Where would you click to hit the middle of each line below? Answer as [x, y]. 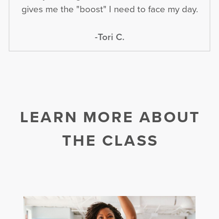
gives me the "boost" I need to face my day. [109, 9]
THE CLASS [110, 140]
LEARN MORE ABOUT [110, 116]
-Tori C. [109, 36]
